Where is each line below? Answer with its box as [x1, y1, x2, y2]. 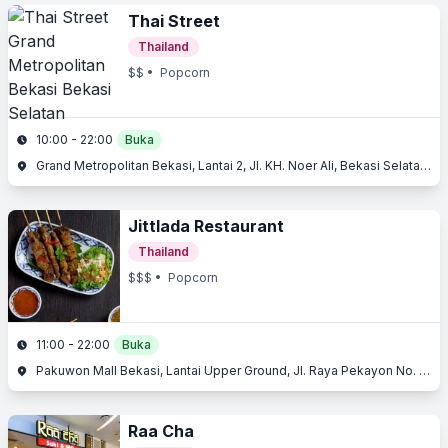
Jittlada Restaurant [128, 216, 284, 236]
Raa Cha [128, 421, 194, 441]
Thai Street [128, 11, 220, 31]
